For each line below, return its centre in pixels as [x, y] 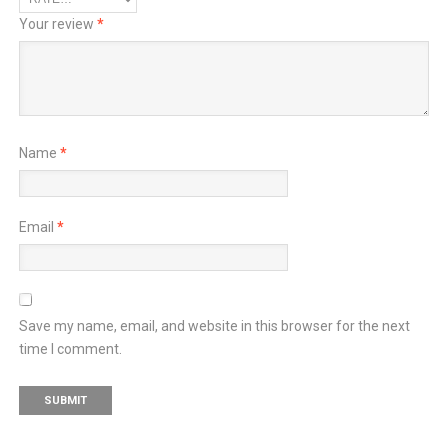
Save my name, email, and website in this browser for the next [214, 325]
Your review [57, 23]
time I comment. [70, 348]
